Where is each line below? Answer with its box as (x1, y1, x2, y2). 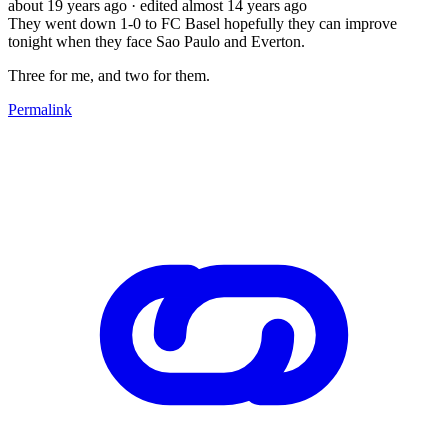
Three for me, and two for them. (8, 66, 210, 84)
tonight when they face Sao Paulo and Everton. (8, 32, 305, 50)
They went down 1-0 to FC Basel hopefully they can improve (8, 14, 397, 32)
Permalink (8, 100, 72, 118)
